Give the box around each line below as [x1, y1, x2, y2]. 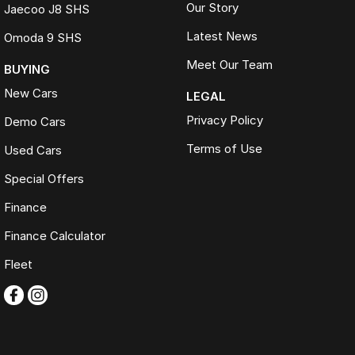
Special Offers [4, 170, 84, 186]
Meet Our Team [185, 56, 273, 72]
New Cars [4, 85, 58, 101]
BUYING [4, 61, 50, 77]
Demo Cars [4, 113, 66, 129]
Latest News [185, 28, 258, 44]
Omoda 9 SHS [4, 29, 82, 45]
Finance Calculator [4, 227, 105, 243]
